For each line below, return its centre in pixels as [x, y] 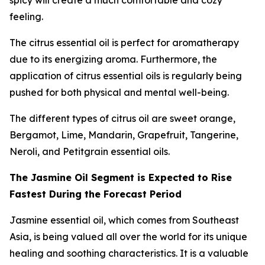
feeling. [26, 17]
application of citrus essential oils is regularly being [126, 76]
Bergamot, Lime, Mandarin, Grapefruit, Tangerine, [124, 135]
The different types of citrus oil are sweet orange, [122, 119]
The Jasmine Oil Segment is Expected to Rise [121, 178]
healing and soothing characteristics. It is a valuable [129, 253]
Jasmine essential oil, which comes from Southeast [124, 220]
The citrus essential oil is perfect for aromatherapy [124, 43]
